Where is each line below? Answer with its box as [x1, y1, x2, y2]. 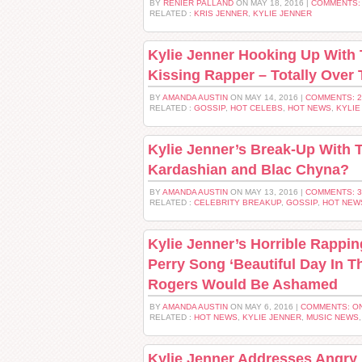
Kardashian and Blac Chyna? [148, 162, 349, 178]
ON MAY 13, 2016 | [228, 187, 305, 196]
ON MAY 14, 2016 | [228, 93, 305, 102]
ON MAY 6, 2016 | [228, 302, 301, 311]
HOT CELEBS [230, 103, 283, 112]
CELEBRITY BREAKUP [194, 198, 281, 207]
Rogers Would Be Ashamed [148, 276, 338, 293]
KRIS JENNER [194, 9, 248, 18]
